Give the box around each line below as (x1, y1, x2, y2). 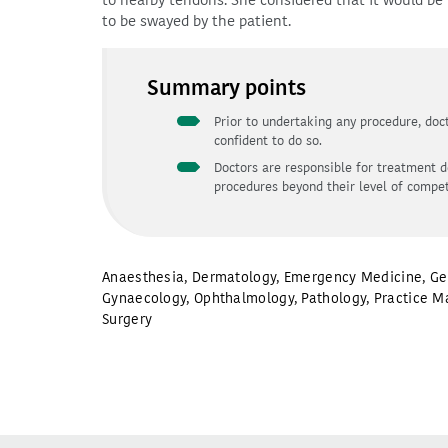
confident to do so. (214, 132, 322, 149)
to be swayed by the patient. (102, 11, 291, 31)
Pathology (301, 289, 367, 308)
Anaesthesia (102, 268, 185, 287)
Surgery (102, 310, 153, 329)
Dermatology (191, 268, 277, 287)
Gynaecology (102, 289, 187, 308)
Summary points (147, 74, 306, 102)
